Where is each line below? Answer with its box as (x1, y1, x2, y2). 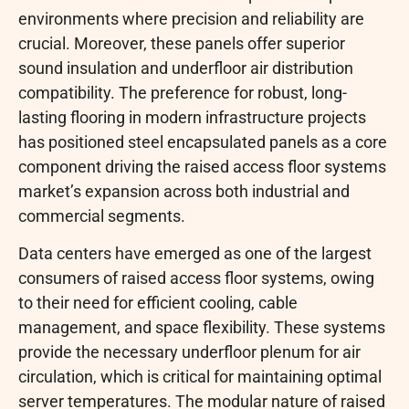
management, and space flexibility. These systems (18, 317, 385, 337)
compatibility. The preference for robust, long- (18, 82, 347, 102)
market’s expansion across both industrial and (18, 181, 350, 201)
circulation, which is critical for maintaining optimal (18, 366, 382, 386)
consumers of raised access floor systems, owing (18, 267, 374, 288)
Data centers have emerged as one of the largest (18, 243, 372, 263)
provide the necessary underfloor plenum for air (18, 341, 361, 362)
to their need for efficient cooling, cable (18, 292, 298, 312)
